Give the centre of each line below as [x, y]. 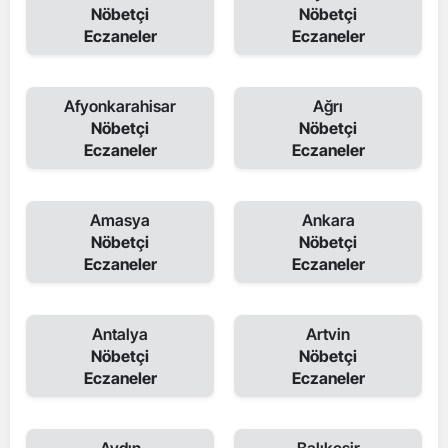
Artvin [328, 334]
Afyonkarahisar [120, 106]
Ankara [328, 220]
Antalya [120, 334]
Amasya [120, 220]
